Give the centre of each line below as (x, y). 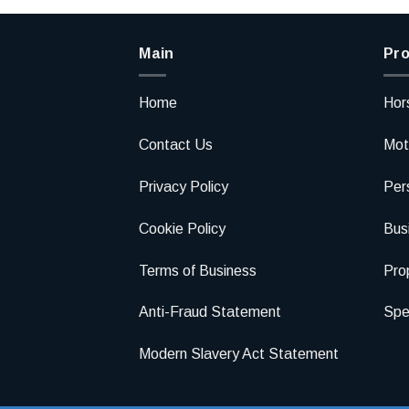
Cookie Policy (182, 228)
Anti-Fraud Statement (210, 312)
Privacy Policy (184, 186)
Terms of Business (198, 270)
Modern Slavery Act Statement (239, 354)
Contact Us (176, 145)
